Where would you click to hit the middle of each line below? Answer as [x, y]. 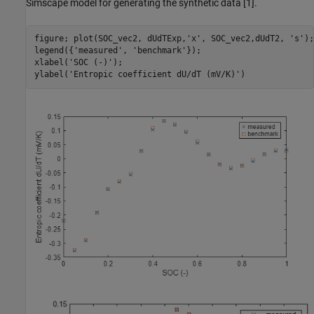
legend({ [54, 51]
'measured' [98, 51]
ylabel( [51, 75]
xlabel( [51, 63]
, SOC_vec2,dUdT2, [245, 39]
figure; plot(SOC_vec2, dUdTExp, [110, 39]
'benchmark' [159, 51]
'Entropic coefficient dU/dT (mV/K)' [154, 75]
